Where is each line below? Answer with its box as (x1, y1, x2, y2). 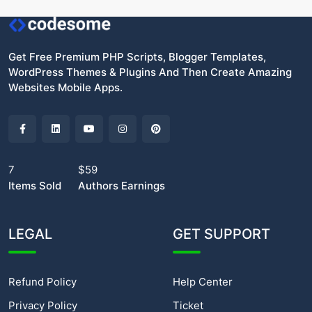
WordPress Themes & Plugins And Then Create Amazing (8, 65, 292, 79)
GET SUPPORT (173, 225, 270, 242)
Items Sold (8, 178, 61, 192)
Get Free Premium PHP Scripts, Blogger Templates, (8, 49, 266, 63)
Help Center (173, 274, 233, 288)
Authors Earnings (78, 178, 165, 192)
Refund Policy (8, 274, 77, 288)
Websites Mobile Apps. (8, 80, 123, 94)
